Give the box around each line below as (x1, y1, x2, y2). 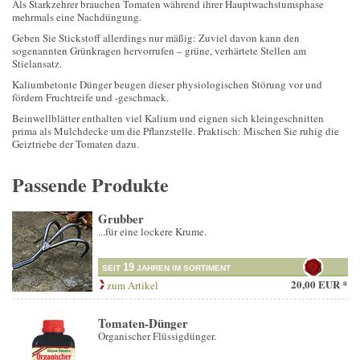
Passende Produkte (12, 170, 169, 199)
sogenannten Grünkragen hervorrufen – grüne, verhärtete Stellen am (12, 43, 306, 59)
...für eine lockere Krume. (98, 224, 207, 239)
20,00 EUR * (291, 276, 348, 292)
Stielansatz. (12, 56, 62, 72)
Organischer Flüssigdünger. (98, 329, 216, 344)
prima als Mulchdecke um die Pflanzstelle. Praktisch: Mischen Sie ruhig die (12, 124, 339, 139)
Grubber (98, 210, 144, 228)
